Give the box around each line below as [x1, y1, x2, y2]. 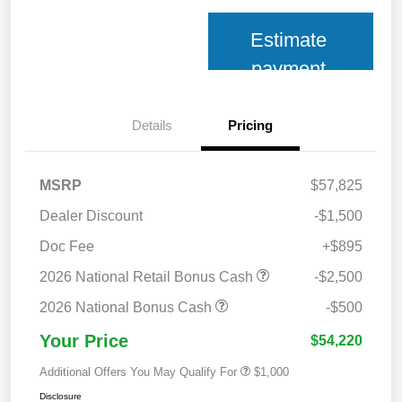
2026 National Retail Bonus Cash [39, 269, 257, 285]
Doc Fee [39, 239, 94, 255]
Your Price [39, 331, 128, 352]
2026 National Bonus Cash [39, 300, 215, 316]
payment [251, 57, 327, 81]
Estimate [250, 29, 328, 52]
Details [131, 118, 172, 134]
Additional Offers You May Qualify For [39, 365, 237, 380]
